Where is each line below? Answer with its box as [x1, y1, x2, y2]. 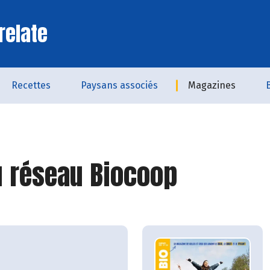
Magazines [188, 80, 236, 91]
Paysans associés [81, 80, 158, 91]
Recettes [11, 80, 51, 91]
